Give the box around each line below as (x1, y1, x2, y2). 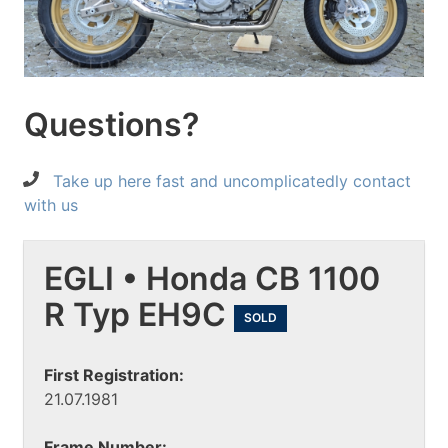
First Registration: (44, 364, 184, 385)
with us (24, 195, 78, 216)
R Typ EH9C (44, 295, 234, 335)
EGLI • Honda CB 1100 (44, 259, 380, 299)
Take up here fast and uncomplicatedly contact (53, 171, 411, 192)
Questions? (24, 105, 199, 145)
